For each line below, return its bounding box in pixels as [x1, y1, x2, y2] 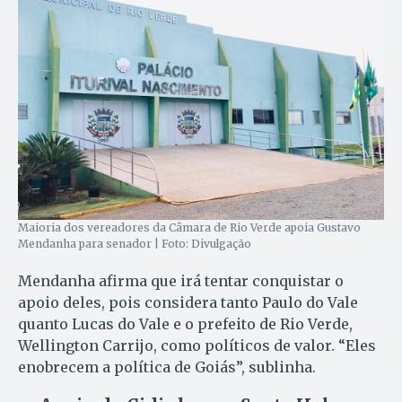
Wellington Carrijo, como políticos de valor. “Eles [18, 336, 376, 355]
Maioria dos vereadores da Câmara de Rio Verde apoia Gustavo [18, 221, 361, 235]
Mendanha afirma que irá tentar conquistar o [18, 272, 344, 291]
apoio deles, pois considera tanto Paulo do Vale [18, 293, 358, 312]
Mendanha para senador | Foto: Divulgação [18, 237, 251, 251]
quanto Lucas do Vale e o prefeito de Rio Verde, [18, 315, 353, 334]
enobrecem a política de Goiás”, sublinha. [18, 358, 316, 377]
